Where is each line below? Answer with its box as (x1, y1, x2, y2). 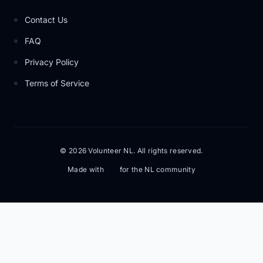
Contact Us (25, 15, 68, 25)
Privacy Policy (25, 57, 79, 67)
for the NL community (119, 165, 195, 174)
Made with (68, 165, 104, 174)
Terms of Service (25, 78, 89, 88)
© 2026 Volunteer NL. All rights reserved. (60, 146, 203, 155)
